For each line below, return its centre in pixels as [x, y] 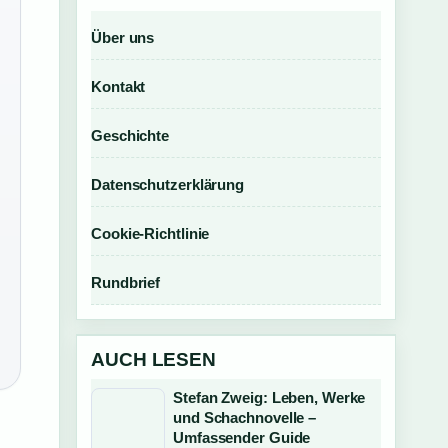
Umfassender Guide [242, 437]
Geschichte [130, 135]
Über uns [123, 37]
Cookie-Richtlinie [150, 233]
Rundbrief [126, 282]
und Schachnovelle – [245, 417]
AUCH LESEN [153, 359]
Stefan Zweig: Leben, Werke [269, 397]
